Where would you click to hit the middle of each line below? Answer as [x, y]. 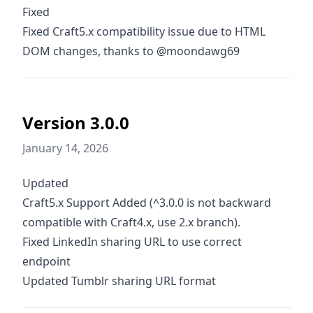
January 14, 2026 [65, 148]
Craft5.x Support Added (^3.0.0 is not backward [147, 203]
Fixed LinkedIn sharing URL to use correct [132, 242]
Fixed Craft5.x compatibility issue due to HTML [144, 31]
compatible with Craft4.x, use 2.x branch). [131, 222]
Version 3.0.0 [76, 123]
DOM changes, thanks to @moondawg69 [131, 51]
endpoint [46, 261]
